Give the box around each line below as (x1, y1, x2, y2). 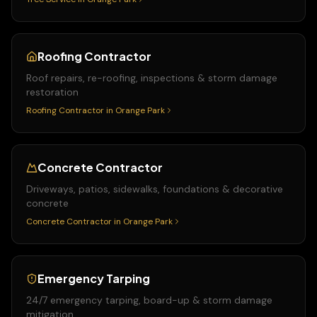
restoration (26, 86, 79, 98)
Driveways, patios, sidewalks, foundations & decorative (26, 183, 283, 195)
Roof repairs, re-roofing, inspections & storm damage (26, 71, 277, 84)
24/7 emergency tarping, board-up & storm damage (26, 294, 272, 306)
